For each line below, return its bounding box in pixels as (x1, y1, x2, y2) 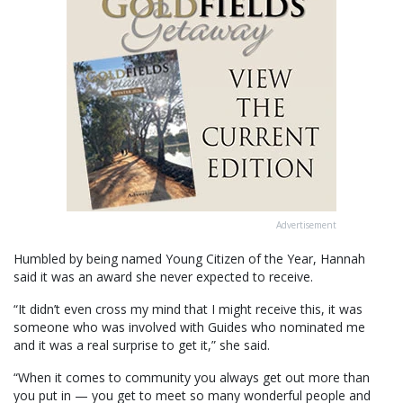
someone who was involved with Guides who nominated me (13, 318, 365, 336)
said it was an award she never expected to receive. (13, 268, 313, 286)
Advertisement (276, 219, 336, 232)
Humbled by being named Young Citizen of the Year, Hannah (13, 250, 365, 268)
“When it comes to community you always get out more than (13, 369, 370, 387)
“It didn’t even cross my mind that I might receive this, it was (13, 300, 363, 318)
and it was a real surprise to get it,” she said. (13, 336, 270, 354)
